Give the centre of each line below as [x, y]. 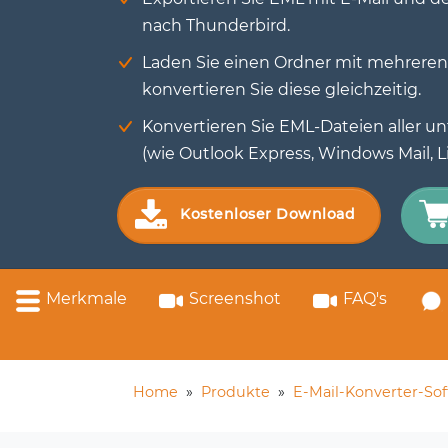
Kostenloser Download [267, 214]
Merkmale [86, 298]
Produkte [235, 392]
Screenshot [235, 298]
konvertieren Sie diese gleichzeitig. [281, 89]
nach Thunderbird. [216, 25]
